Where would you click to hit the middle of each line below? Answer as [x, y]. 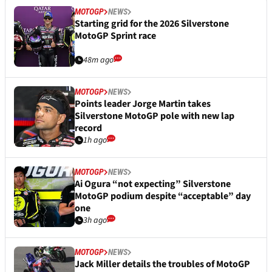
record [88, 128]
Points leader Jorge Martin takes [143, 104]
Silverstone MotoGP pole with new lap [155, 116]
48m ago [98, 60]
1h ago [95, 141]
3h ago [95, 221]
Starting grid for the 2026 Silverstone [152, 24]
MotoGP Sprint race [115, 36]
